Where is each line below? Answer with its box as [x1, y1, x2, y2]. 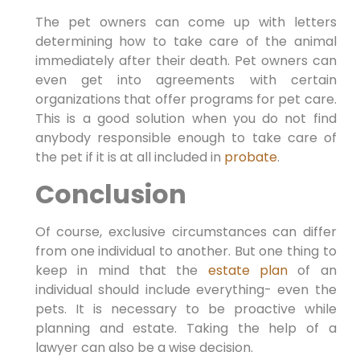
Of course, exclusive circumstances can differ [35, 222, 337, 241]
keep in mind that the [35, 260, 208, 280]
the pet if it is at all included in [35, 148, 224, 167]
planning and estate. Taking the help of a [35, 318, 337, 337]
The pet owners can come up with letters [35, 13, 337, 32]
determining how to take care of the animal [35, 32, 337, 51]
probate [223, 148, 277, 167]
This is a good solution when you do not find [35, 109, 337, 129]
